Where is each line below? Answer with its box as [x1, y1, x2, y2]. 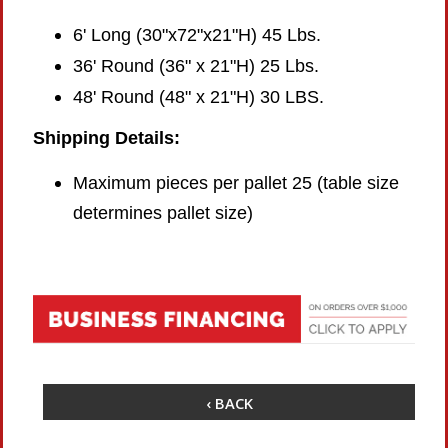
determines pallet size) [73, 203, 253, 223]
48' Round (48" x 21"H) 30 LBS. [73, 87, 324, 107]
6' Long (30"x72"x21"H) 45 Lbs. [73, 25, 321, 45]
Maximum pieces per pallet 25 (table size [73, 173, 399, 193]
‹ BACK [205, 392, 253, 413]
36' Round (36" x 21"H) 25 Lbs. [73, 56, 319, 76]
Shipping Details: [33, 128, 180, 148]
